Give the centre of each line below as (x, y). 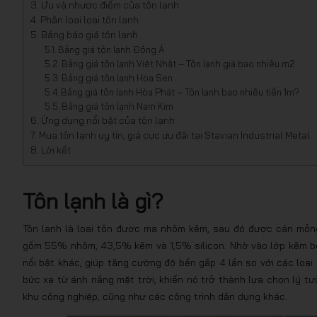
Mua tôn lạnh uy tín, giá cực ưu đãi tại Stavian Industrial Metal (174, 135)
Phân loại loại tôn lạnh (89, 20)
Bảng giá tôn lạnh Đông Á (111, 50)
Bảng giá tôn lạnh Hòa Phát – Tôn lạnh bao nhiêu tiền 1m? (180, 92)
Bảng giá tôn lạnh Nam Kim (118, 106)
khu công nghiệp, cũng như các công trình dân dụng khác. (155, 296)
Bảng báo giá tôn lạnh (90, 35)
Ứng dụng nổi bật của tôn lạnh (108, 120)
